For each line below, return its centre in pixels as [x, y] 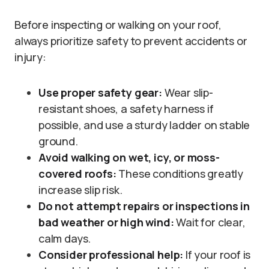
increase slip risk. [80, 190]
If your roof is [217, 255]
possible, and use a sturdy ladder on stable [144, 125]
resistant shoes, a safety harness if [126, 109]
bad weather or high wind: [106, 222]
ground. [58, 141]
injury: [30, 57]
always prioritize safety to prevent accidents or [131, 41]
